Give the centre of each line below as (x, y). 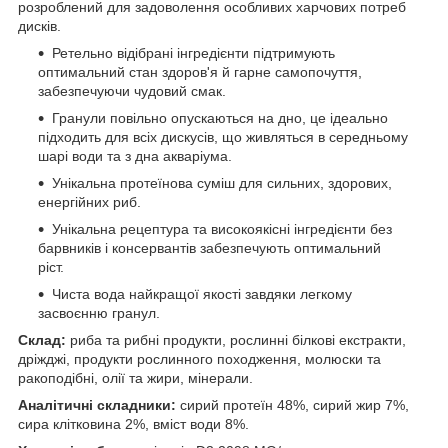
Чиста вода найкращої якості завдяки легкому (202, 293)
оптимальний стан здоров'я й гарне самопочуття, (200, 71)
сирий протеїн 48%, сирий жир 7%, (292, 404)
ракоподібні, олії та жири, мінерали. (135, 377)
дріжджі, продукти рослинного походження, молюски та (199, 358)
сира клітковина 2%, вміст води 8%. (133, 423)
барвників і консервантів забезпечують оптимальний (209, 247)
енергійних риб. (89, 201)
